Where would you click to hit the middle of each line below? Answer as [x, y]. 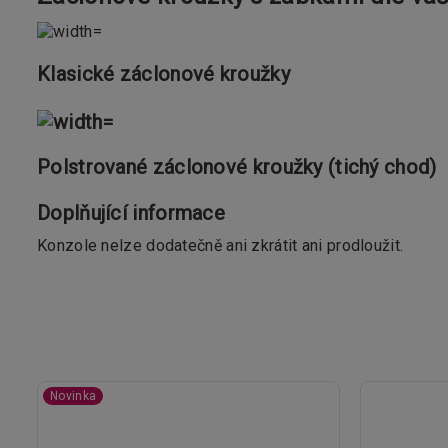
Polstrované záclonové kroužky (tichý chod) [237, 166]
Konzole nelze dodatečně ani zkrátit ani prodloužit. [220, 245]
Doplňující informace [131, 212]
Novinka [73, 395]
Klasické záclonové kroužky [163, 73]
